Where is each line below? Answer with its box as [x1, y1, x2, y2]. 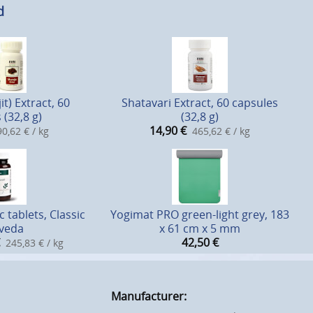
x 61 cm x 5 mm [159, 221, 240, 237]
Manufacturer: [111, 289, 187, 305]
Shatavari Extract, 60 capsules [122, 95, 278, 111]
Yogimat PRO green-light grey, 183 [110, 207, 289, 223]
